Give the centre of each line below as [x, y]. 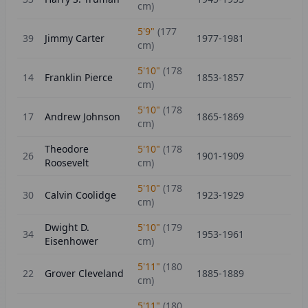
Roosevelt [67, 163]
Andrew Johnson [82, 117]
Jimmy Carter [75, 38]
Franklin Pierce [79, 77]
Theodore [67, 149]
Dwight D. [67, 227]
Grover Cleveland [84, 273]
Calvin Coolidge [80, 195]
